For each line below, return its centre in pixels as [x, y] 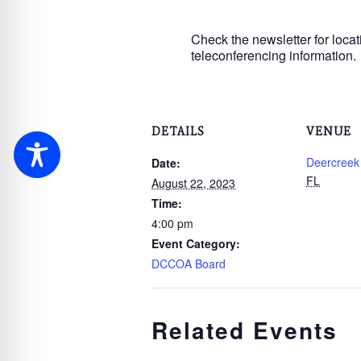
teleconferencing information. [273, 55]
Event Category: [196, 243]
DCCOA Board [189, 263]
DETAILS [178, 132]
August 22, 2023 [193, 183]
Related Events [245, 330]
